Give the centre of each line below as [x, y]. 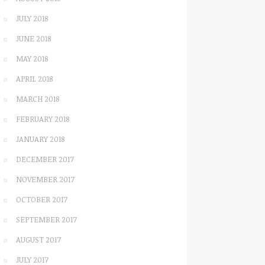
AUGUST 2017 [38, 240]
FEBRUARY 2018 [43, 119]
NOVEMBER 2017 [45, 179]
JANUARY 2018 [40, 139]
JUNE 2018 [33, 38]
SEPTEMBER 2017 [46, 219]
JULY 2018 [32, 18]
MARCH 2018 [38, 99]
